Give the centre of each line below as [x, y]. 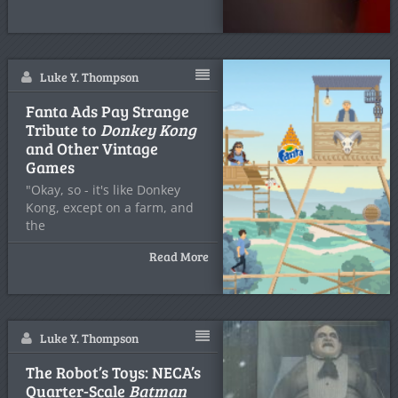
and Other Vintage [92, 148]
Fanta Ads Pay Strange [107, 111]
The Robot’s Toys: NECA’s [113, 372]
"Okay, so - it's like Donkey [103, 190]
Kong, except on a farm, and [109, 207]
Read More [179, 256]
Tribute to [63, 130]
